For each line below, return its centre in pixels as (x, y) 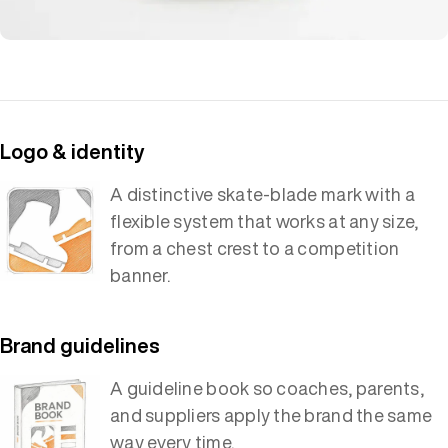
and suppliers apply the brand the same (271, 414)
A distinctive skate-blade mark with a (262, 193)
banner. (140, 274)
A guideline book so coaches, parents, (267, 387)
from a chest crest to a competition (255, 247)
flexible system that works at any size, (264, 220)
